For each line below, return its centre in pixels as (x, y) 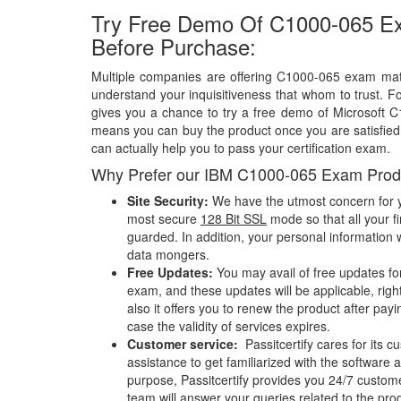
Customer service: (184, 344)
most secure (164, 218)
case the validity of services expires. (230, 326)
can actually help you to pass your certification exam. (241, 148)
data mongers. (168, 254)
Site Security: (168, 200)
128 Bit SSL (234, 218)
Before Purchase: (174, 46)
